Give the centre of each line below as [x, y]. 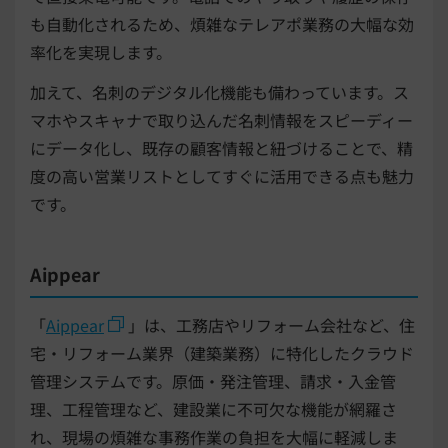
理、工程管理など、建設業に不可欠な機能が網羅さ [213, 409]
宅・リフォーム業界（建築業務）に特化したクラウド [222, 353]
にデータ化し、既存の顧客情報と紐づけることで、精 [221, 148]
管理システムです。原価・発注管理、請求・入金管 [213, 381]
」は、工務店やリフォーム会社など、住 [271, 325]
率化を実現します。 [101, 52]
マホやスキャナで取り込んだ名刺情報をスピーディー [221, 120]
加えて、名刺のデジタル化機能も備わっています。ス [219, 92]
